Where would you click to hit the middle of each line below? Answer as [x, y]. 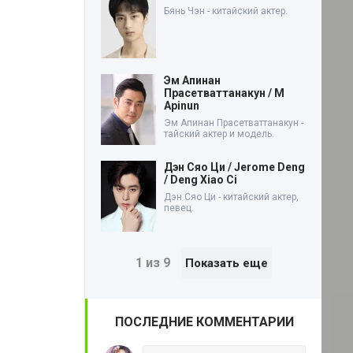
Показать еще [226, 263]
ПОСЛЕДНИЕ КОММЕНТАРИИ [204, 321]
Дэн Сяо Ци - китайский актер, [231, 197]
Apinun [182, 105]
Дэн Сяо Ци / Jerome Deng [234, 167]
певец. [179, 208]
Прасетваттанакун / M [224, 93]
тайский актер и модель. [219, 134]
